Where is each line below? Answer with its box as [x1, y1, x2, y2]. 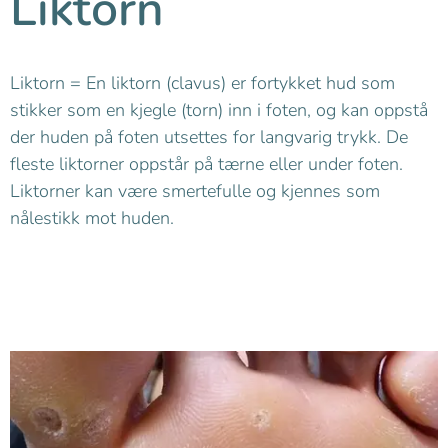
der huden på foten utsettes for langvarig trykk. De [10, 124, 408, 149]
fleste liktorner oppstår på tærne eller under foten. [10, 151, 403, 176]
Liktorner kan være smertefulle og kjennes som [10, 178, 380, 203]
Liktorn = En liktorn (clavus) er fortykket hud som [10, 70, 395, 95]
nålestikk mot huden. [10, 205, 174, 230]
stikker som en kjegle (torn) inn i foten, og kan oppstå [10, 97, 428, 122]
